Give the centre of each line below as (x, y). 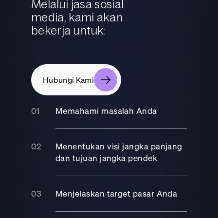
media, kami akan (77, 17)
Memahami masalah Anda (106, 110)
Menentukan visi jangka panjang (119, 146)
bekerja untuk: (68, 30)
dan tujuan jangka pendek (107, 158)
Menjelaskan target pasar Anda (117, 193)
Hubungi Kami (68, 79)
